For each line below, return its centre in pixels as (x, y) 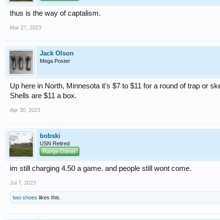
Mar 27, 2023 (26, 27)
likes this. (49, 197)
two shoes (25, 197)
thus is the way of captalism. (55, 13)
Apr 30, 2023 (25, 110)
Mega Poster (55, 61)
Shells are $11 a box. (43, 96)
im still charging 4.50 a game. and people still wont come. (101, 168)
